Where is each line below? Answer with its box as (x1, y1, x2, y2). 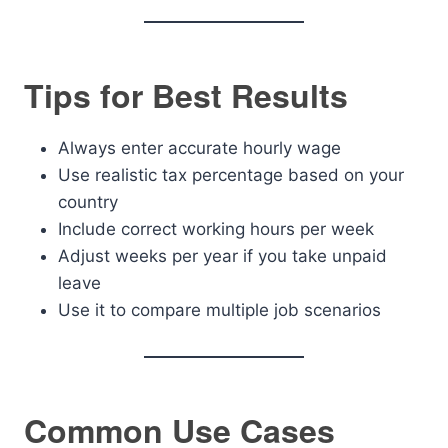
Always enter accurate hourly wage (58, 138, 341, 158)
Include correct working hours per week (58, 219, 374, 239)
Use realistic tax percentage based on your (58, 165, 404, 185)
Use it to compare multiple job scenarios (58, 300, 381, 320)
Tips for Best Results (24, 72, 348, 118)
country (58, 192, 118, 212)
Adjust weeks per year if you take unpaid (58, 246, 387, 266)
